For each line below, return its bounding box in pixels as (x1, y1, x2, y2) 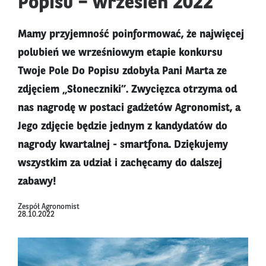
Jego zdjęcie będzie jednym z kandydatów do (18, 121, 227, 132)
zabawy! (18, 176, 56, 188)
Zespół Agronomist (18, 203, 80, 211)
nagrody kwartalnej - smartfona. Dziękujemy (18, 140, 228, 151)
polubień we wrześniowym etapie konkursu (18, 47, 223, 59)
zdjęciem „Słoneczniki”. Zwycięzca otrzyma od (18, 84, 237, 96)
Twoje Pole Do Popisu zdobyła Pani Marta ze (18, 66, 227, 77)
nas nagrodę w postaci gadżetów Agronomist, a (18, 103, 240, 114)
